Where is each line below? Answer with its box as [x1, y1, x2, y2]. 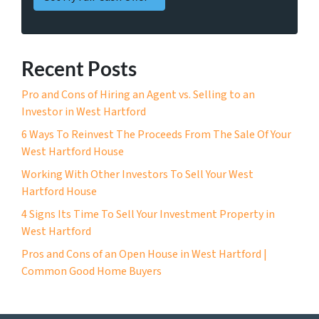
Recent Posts [21, 56, 137, 80]
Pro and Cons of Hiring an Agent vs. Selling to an [21, 86, 255, 103]
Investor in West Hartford [21, 103, 146, 120]
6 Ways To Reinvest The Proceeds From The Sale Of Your [21, 126, 291, 142]
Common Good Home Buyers [21, 263, 162, 279]
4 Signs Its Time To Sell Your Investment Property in [21, 206, 275, 222]
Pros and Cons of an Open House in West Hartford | [21, 246, 267, 262]
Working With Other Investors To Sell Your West [21, 166, 253, 182]
